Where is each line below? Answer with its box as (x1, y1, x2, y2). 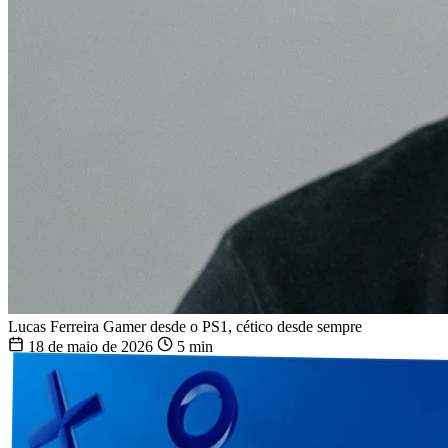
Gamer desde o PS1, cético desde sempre (103, 317, 362, 335)
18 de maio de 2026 (24, 337, 157, 355)
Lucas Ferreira (8, 317, 99, 335)
